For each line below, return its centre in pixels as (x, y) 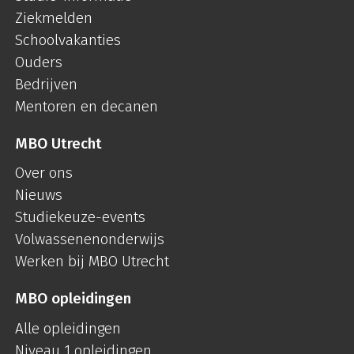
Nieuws (39, 195)
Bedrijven (46, 84)
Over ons (44, 173)
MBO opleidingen (73, 298)
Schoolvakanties (68, 40)
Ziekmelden (54, 17)
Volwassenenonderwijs (90, 239)
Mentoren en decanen (87, 106)
